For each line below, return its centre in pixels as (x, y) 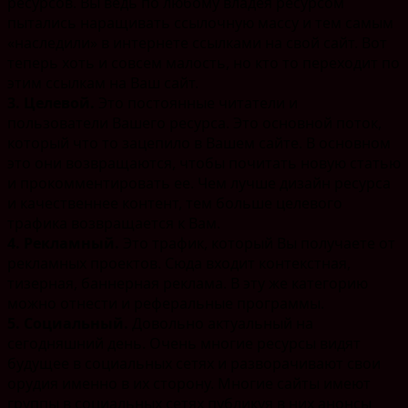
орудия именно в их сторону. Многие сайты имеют (189, 383)
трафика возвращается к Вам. (114, 223)
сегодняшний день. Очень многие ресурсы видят (184, 343)
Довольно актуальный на (221, 323)
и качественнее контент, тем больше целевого (175, 203)
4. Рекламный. (63, 243)
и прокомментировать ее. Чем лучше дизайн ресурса (199, 183)
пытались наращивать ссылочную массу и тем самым (200, 22)
